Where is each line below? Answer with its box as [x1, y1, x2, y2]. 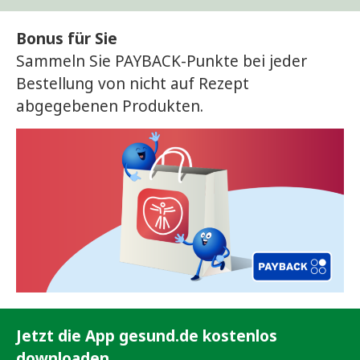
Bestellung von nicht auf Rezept [16, 72, 249, 94]
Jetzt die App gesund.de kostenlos [16, 325, 277, 347]
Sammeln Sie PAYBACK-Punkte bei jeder [16, 50, 307, 72]
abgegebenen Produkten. [16, 95, 203, 117]
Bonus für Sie [16, 27, 117, 49]
